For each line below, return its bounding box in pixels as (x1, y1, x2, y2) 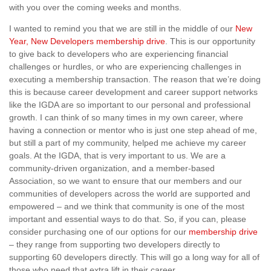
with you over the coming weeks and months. (9, 2, 184, 12)
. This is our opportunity (165, 36, 255, 46)
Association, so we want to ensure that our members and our (9, 176, 242, 186)
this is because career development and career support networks (9, 87, 258, 97)
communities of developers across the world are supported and (9, 189, 250, 198)
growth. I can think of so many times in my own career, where (9, 113, 243, 122)
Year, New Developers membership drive (9, 36, 165, 46)
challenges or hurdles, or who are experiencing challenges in (9, 62, 241, 71)
